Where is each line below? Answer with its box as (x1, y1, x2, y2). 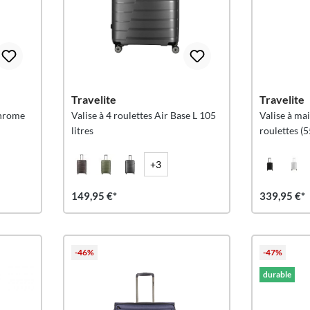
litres (71, 125, 93, 136)
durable (262, 269, 291, 280)
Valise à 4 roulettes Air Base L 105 (71, 109, 216, 121)
